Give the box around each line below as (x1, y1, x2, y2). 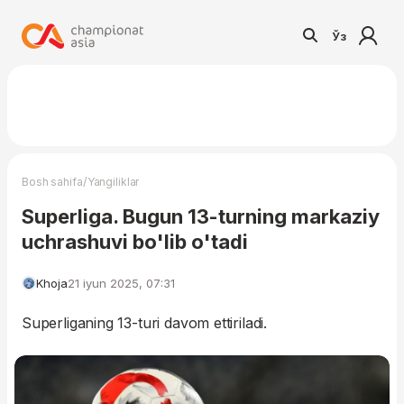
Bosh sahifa (22, 175, 83, 188)
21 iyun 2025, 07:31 (68, 276, 175, 290)
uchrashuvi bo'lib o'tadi (22, 230, 248, 253)
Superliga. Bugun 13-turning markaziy (22, 205, 380, 228)
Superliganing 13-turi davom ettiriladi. (22, 314, 267, 332)
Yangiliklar (87, 175, 140, 188)
